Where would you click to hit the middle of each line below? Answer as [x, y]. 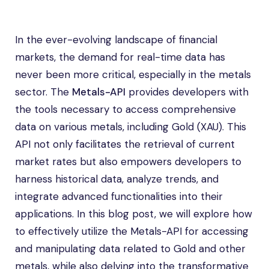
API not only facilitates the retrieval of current [125, 144]
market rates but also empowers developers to [128, 162]
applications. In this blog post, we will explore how [134, 214]
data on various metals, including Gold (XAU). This [131, 127]
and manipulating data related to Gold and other [130, 249]
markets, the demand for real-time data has [120, 57]
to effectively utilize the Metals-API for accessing [132, 231]
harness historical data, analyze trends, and [117, 179]
